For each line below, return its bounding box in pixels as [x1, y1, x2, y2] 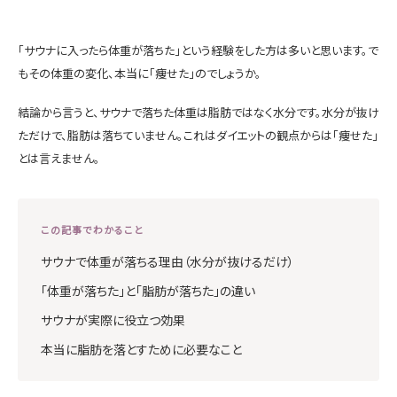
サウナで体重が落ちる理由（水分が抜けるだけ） [41, 253, 294, 271]
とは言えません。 [18, 149, 100, 167]
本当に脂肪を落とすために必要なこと [41, 340, 242, 359]
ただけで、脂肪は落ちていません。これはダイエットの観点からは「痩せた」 [18, 126, 378, 144]
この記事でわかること [41, 222, 144, 237]
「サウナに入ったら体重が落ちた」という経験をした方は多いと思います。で [18, 41, 378, 58]
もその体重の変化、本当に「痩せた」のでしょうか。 [18, 64, 261, 82]
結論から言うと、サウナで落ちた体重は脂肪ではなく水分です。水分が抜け [18, 103, 379, 121]
